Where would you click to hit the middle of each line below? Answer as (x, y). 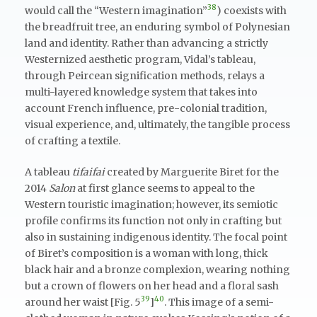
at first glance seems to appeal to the (166, 188)
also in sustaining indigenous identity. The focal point (156, 237)
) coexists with (252, 10)
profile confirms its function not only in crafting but (153, 220)
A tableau (48, 172)
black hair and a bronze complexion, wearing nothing (157, 269)
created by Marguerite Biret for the (192, 172)
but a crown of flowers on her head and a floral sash (152, 286)
